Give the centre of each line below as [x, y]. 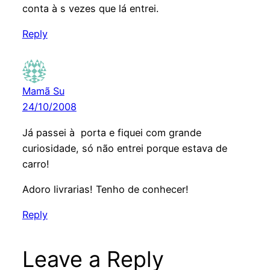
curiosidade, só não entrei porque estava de [124, 148]
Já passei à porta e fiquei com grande [111, 132]
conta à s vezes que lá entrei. [90, 9]
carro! [36, 164]
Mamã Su [43, 91]
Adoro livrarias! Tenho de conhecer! [105, 189]
